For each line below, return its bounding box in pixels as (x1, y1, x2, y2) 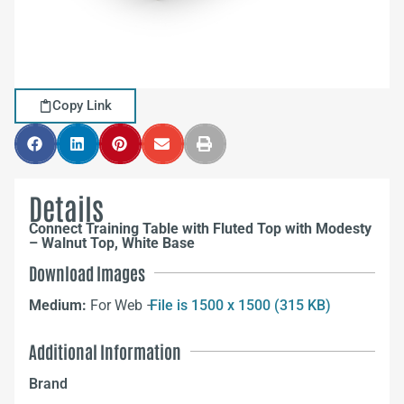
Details (29, 188, 104, 225)
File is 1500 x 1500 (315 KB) (150, 297, 331, 314)
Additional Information (29, 340, 181, 363)
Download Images (29, 262, 145, 284)
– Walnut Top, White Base (29, 234, 195, 252)
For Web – (90, 297, 160, 314)
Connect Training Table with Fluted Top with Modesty (29, 220, 372, 237)
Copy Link (52, 97, 112, 114)
